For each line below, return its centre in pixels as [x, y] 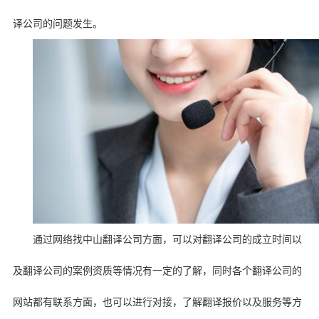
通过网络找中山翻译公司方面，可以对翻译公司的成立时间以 [167, 239]
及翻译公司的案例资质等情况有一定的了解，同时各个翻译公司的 [157, 271]
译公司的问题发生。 [57, 24]
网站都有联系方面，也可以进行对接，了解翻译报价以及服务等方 [157, 302]
